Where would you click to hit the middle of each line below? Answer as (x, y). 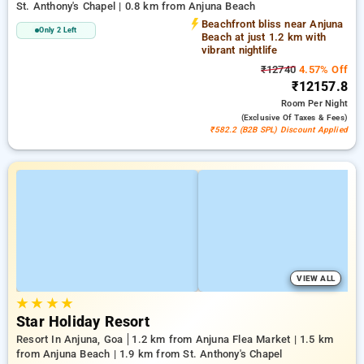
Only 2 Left (58, 30)
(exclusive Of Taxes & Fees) (294, 117)
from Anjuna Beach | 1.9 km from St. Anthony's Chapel (149, 354)
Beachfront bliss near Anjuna (273, 24)
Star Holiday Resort (83, 322)
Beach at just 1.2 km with (264, 37)
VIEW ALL (316, 278)
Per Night (328, 104)
